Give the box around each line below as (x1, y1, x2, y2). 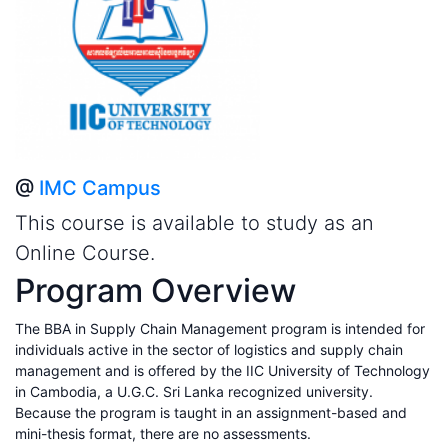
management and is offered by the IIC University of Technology (15, 361, 430, 379)
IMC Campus (39, 175, 161, 200)
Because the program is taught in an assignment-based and (15, 403, 407, 421)
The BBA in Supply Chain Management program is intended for (15, 319, 425, 337)
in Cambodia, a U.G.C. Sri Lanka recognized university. (15, 382, 373, 400)
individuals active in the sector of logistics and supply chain (15, 340, 403, 358)
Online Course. (15, 240, 155, 265)
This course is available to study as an (15, 210, 374, 235)
